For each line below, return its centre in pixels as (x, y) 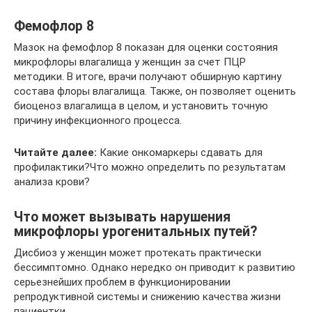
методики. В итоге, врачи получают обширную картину (148, 76)
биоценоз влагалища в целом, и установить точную (141, 106)
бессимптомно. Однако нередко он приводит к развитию (155, 267)
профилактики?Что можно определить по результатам (150, 167)
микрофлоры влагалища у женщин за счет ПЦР (130, 62)
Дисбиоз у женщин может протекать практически (138, 252)
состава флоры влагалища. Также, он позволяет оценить (155, 91)
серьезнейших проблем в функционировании (122, 282)
